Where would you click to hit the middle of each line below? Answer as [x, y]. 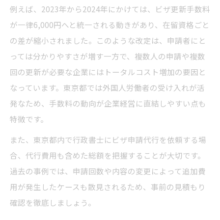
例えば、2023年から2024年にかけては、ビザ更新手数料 [110, 9]
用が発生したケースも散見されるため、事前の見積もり [108, 187]
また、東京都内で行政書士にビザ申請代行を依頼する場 [108, 140]
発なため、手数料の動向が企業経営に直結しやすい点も [108, 103]
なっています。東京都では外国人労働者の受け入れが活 [107, 88]
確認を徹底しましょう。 [53, 203]
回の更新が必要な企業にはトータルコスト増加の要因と [108, 72]
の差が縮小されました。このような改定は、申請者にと [108, 41]
